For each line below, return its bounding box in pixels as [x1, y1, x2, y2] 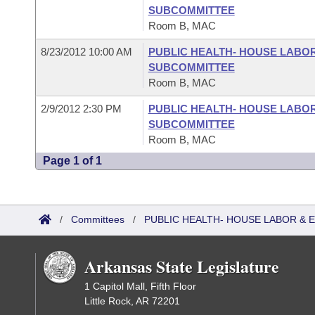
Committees [71, 214, 124, 225]
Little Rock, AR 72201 [84, 295, 180, 307]
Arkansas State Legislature [84, 254, 279, 278]
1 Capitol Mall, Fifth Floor [84, 281, 196, 292]
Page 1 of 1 [43, 155, 102, 167]
